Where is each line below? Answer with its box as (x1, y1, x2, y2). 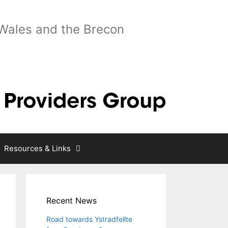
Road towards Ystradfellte (46, 215, 132, 224)
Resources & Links (4, 144, 71, 154)
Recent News (46, 195, 97, 206)
